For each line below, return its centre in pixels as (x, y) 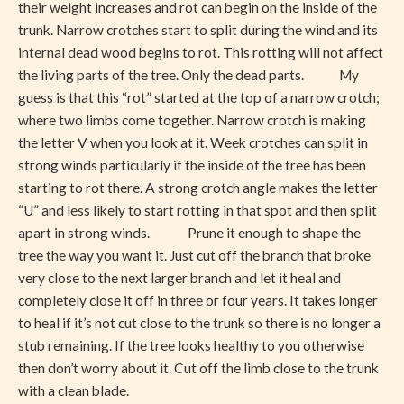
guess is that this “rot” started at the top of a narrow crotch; (199, 98)
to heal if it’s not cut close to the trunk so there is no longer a (199, 323)
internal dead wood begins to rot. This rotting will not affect (201, 53)
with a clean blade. (73, 391)
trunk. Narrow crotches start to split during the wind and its (198, 30)
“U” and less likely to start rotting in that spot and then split (197, 211)
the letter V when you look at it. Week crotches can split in (193, 143)
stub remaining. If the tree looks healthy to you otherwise (191, 346)
